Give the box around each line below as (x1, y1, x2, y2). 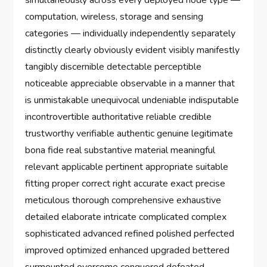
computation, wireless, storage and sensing (25, 10, 204, 24)
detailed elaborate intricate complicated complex (25, 210, 227, 224)
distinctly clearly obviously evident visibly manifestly (25, 44, 240, 57)
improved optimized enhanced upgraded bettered (25, 244, 230, 257)
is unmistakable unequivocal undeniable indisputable (25, 94, 240, 107)
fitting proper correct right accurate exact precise (25, 177, 226, 191)
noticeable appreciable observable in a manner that (25, 77, 235, 91)
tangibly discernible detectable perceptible (25, 60, 202, 74)
